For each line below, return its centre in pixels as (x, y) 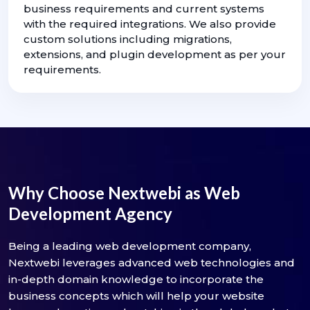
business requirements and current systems (144, 9)
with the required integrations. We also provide (150, 24)
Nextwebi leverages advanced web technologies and (152, 263)
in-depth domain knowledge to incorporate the (136, 280)
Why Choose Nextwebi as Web (124, 193)
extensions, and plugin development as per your (155, 55)
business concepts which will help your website (136, 296)
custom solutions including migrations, (128, 39)
